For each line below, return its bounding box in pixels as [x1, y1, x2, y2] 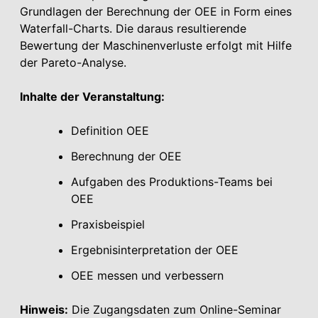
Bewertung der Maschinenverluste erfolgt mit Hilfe [20, 38, 292, 53]
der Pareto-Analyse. [20, 55, 126, 70]
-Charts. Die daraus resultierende [68, 21, 246, 35]
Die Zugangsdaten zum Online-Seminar [68, 302, 281, 317]
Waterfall [20, 21, 68, 35]
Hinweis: [20, 302, 68, 317]
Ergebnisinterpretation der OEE [71, 242, 238, 257]
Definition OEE [71, 123, 149, 138]
